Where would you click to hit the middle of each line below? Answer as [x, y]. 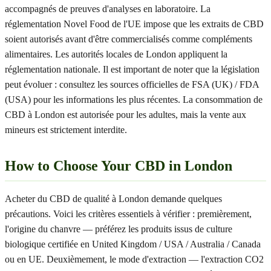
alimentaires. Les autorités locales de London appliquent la [116, 54]
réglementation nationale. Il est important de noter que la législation [132, 69]
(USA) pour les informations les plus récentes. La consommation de [134, 100]
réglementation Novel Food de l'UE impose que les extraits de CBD [134, 24]
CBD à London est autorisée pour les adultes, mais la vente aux [126, 115]
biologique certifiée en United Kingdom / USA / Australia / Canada [133, 244]
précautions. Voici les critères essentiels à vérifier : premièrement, [128, 214]
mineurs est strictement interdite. [66, 130]
